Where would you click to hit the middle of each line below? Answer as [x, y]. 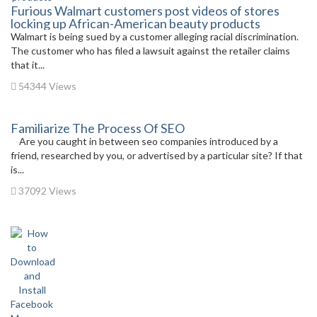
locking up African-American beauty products [136, 23]
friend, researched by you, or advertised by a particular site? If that [157, 155]
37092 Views [46, 191]
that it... [28, 65]
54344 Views [46, 86]
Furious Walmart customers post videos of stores [145, 11]
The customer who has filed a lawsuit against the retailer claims [150, 51]
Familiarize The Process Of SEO [98, 128]
